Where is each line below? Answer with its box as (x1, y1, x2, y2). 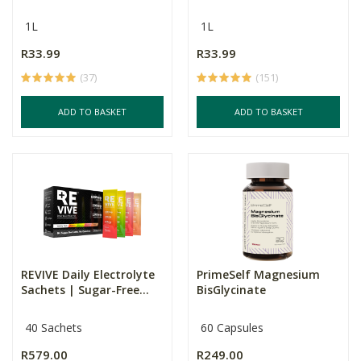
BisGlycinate (197, 282, 267, 297)
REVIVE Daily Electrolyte (21, 267, 155, 282)
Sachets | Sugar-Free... (21, 282, 149, 297)
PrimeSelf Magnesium (197, 267, 321, 282)
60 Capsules (201, 320, 264, 335)
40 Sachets (25, 320, 82, 335)
